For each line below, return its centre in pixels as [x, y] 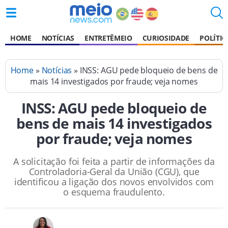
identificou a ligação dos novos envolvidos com [114, 182]
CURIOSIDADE [166, 38]
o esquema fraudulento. [114, 192]
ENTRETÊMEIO [108, 38]
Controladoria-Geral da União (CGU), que [114, 172]
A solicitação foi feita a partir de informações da [114, 161]
